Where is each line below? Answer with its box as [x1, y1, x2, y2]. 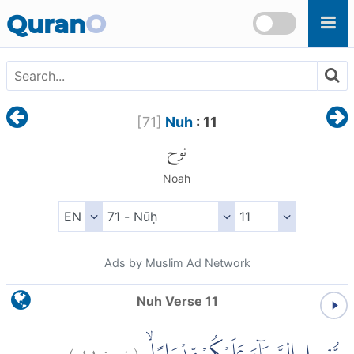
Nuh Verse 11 [136, 293, 218, 310]
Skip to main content [6, 2, 131, 17]
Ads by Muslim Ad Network [104, 256, 250, 270]
